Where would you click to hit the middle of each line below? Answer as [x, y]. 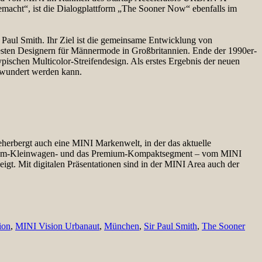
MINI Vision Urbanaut [57, 226]
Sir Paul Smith [170, 226]
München [122, 226]
